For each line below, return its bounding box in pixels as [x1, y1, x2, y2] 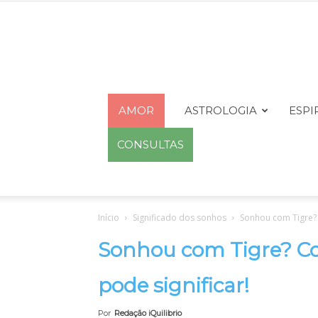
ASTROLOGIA [185, 104, 257, 117]
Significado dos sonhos [133, 212, 226, 224]
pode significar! [98, 273, 249, 297]
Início [98, 212, 119, 224]
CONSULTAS [117, 138, 184, 151]
